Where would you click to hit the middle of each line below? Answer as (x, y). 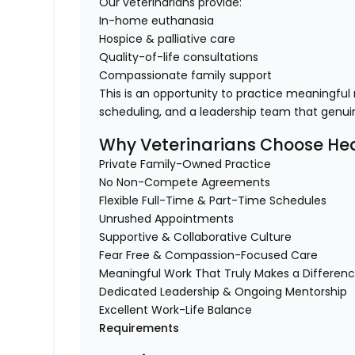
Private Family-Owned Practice (185, 164)
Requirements (139, 328)
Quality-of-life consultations (179, 57)
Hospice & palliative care (168, 39)
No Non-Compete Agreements (185, 183)
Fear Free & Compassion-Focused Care (209, 256)
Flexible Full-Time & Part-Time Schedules (213, 201)
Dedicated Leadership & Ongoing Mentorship (223, 292)
